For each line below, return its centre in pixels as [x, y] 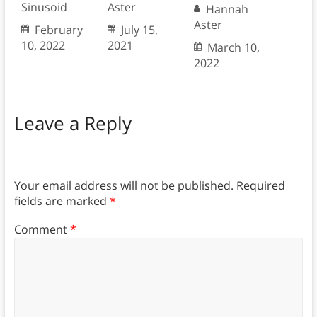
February [58, 30]
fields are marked [62, 201]
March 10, [233, 48]
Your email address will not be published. [123, 185]
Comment [42, 230]
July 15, [139, 30]
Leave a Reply [73, 123]
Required [260, 185]
